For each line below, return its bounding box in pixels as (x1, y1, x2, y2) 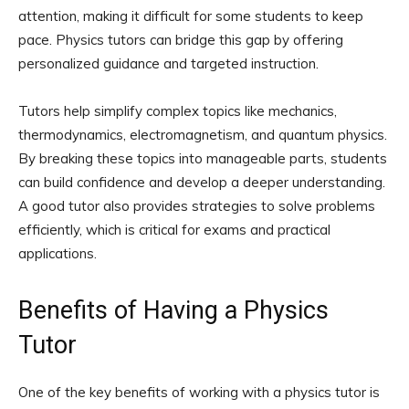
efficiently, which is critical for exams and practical (18, 220, 330, 238)
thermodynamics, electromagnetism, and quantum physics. (18, 125, 387, 143)
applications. (18, 244, 97, 262)
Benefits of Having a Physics (18, 295, 329, 325)
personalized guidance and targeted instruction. (18, 54, 319, 72)
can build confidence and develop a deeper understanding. (18, 173, 385, 191)
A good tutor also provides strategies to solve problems (18, 196, 375, 215)
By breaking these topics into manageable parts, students (18, 149, 387, 167)
